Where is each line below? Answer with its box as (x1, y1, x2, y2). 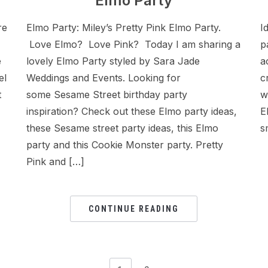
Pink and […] (26, 156, 85, 167)
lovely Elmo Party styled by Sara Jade (26, 55, 200, 67)
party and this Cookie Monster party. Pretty (26, 139, 224, 151)
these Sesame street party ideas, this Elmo (26, 122, 219, 134)
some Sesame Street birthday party (26, 89, 188, 100)
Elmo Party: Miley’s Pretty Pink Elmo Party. (26, 22, 221, 33)
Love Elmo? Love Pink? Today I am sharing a (26, 38, 241, 50)
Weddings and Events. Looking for (26, 72, 181, 84)
